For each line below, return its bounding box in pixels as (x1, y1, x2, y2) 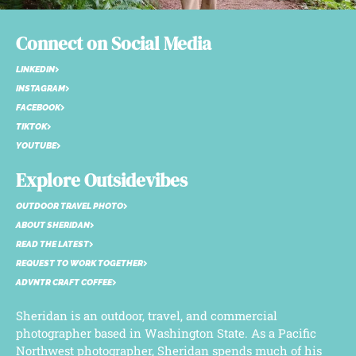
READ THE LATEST (16, 238, 89, 250)
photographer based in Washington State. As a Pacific (16, 324, 316, 341)
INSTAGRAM (16, 83, 65, 94)
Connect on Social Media (16, 30, 211, 56)
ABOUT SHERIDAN (16, 219, 90, 230)
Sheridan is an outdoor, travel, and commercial (16, 307, 277, 323)
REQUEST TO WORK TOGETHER (16, 257, 143, 269)
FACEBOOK (16, 102, 60, 113)
